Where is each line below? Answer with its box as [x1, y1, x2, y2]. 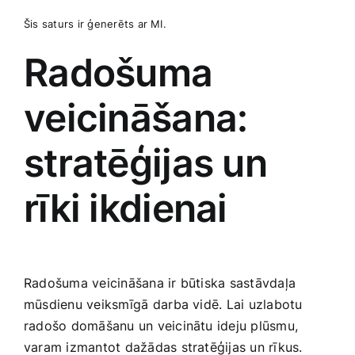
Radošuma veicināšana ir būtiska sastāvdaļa [24, 274, 296, 291]
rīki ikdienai [24, 185, 227, 232]
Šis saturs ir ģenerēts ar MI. [24, 17, 166, 31]
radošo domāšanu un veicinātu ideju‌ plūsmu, [24, 317, 299, 334]
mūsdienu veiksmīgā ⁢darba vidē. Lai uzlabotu [24, 296, 303, 312]
